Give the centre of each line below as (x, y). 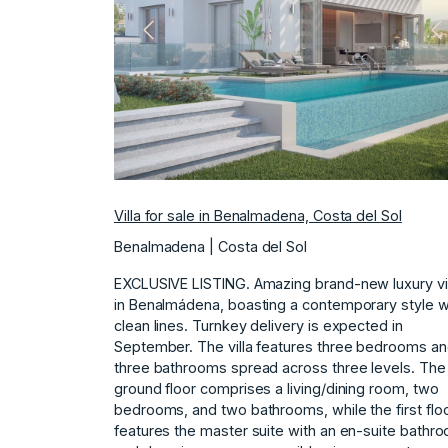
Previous (172, 39)
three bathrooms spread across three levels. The (280, 367)
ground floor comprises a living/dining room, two (276, 388)
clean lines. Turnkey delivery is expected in (258, 325)
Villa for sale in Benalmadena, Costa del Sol (258, 215)
